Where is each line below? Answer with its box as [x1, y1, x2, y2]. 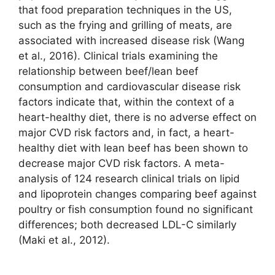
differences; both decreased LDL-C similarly [18, 219, 236, 231]
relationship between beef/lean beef [18, 65, 198, 78]
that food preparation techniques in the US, [18, 4, 232, 17]
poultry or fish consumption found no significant [18, 203, 253, 216]
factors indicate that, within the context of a [18, 96, 234, 109]
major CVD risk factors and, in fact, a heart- [18, 126, 234, 139]
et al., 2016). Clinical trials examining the [18, 50, 218, 63]
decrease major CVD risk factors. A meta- [18, 157, 225, 170]
